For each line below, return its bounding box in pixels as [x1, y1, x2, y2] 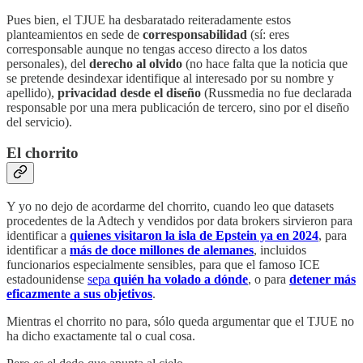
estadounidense [6, 272, 88, 286]
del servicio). [6, 114, 72, 129]
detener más [289, 272, 356, 286]
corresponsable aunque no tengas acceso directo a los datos [6, 41, 307, 56]
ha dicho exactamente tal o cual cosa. [6, 329, 195, 343]
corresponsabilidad [143, 27, 247, 41]
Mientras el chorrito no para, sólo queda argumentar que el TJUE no [6, 314, 354, 328]
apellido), [6, 85, 58, 100]
